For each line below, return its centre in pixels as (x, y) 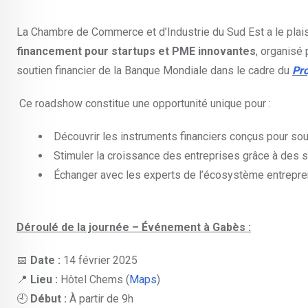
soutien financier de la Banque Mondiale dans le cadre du (154, 71)
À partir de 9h (100, 299)
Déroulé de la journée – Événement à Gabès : (134, 228)
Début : (48, 299)
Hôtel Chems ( (93, 280)
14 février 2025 (99, 261)
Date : (45, 261)
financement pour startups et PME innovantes (136, 52)
